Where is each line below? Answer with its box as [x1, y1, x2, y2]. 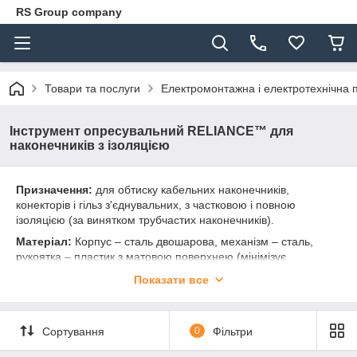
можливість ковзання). [16, 265, 131, 278]
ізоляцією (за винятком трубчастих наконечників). [16, 214, 274, 226]
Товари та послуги [45, 82, 140, 95]
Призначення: [16, 183, 92, 196]
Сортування [42, 324, 104, 338]
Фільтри [212, 324, 253, 338]
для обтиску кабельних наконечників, [92, 183, 289, 196]
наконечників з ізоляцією [10, 139, 170, 152]
